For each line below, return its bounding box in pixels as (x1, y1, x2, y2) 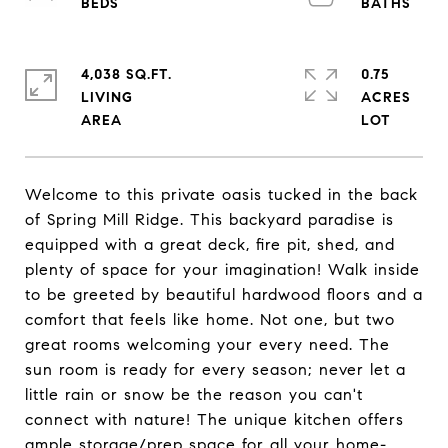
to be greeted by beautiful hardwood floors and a (25, 285, 423, 304)
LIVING (81, 89, 133, 106)
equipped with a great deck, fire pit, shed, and (25, 235, 395, 254)
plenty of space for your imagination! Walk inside (25, 260, 420, 279)
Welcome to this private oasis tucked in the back (25, 185, 418, 204)
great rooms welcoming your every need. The (25, 335, 390, 354)
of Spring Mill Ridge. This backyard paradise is (25, 210, 394, 229)
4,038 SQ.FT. (81, 66, 172, 83)
